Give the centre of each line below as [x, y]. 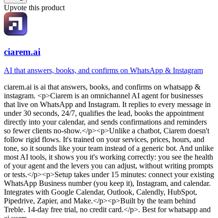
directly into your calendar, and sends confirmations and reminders [105, 122]
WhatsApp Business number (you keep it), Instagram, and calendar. [107, 183]
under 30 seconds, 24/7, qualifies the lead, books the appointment [104, 113]
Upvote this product [34, 7]
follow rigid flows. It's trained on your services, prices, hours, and [104, 140]
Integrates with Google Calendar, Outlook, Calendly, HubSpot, [100, 192]
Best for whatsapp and [175, 210]
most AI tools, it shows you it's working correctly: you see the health [109, 157]
